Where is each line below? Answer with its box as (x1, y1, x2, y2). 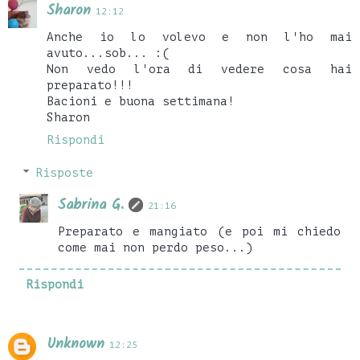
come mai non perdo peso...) (58, 241, 254, 255)
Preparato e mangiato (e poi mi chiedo (58, 225, 341, 239)
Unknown (47, 332, 104, 356)
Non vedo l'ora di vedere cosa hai (47, 62, 352, 76)
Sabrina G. (58, 194, 125, 218)
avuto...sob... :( (47, 46, 170, 59)
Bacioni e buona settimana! (47, 94, 235, 108)
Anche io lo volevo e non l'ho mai (47, 30, 352, 43)
